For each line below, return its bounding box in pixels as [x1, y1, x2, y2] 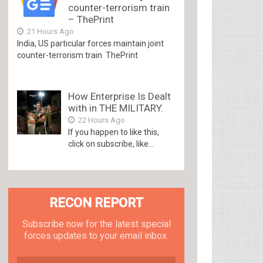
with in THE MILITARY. [68, 102, 164, 114]
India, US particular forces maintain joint [17, 39, 164, 48]
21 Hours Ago [25, 27, 75, 36]
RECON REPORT [49, 195, 144, 210]
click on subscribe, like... [68, 139, 154, 149]
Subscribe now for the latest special [22, 218, 171, 230]
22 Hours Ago [76, 116, 126, 124]
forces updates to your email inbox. [24, 230, 169, 241]
